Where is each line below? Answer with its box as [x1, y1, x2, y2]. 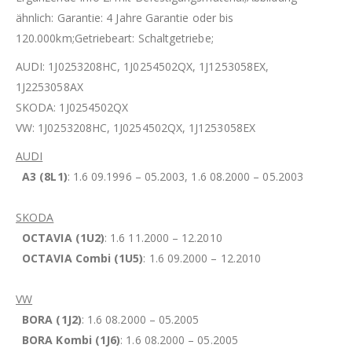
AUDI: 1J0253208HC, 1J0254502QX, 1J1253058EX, [16, 58, 269, 74]
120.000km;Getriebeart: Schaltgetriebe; [16, 30, 214, 46]
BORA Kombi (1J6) [22, 332, 121, 347]
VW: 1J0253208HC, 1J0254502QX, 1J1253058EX [16, 119, 255, 135]
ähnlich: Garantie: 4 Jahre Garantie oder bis [16, 9, 234, 25]
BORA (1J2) [22, 311, 82, 327]
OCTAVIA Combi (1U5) [22, 250, 144, 266]
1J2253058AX [16, 79, 83, 94]
